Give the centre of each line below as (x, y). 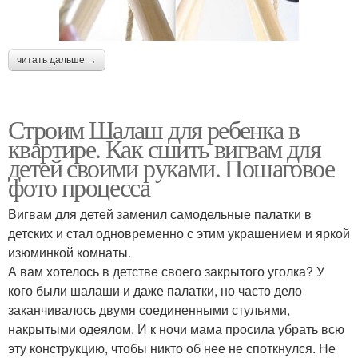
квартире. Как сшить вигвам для (164, 149)
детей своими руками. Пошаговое (171, 168)
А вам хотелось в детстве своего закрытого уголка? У (166, 272)
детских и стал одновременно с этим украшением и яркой (179, 233)
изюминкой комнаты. (70, 253)
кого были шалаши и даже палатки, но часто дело (155, 291)
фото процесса (79, 187)
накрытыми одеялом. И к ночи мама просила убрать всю (176, 329)
